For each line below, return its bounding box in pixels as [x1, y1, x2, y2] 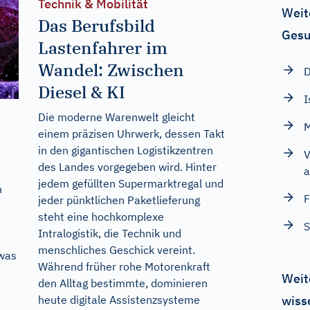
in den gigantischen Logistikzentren [37, 143, 213, 157]
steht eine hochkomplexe [37, 209, 164, 224]
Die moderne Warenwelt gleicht [37, 109, 195, 124]
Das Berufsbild [37, 14, 155, 37]
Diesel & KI [37, 80, 125, 103]
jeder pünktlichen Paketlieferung [37, 192, 200, 207]
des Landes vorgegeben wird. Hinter [37, 159, 217, 174]
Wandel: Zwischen [37, 58, 184, 81]
